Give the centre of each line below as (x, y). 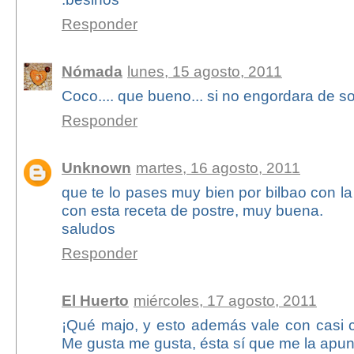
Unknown (96, 168)
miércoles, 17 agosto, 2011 (225, 301)
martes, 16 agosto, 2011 (218, 168)
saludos (88, 229)
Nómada (92, 72)
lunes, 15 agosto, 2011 (204, 72)
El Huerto (95, 301)
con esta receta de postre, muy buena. (192, 211)
